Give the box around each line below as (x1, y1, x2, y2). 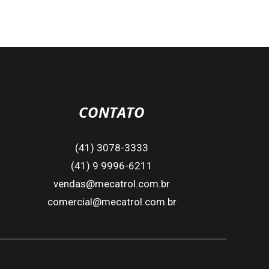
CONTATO (79, 101, 145, 122)
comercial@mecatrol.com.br (47, 195, 177, 208)
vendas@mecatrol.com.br (53, 177, 170, 190)
